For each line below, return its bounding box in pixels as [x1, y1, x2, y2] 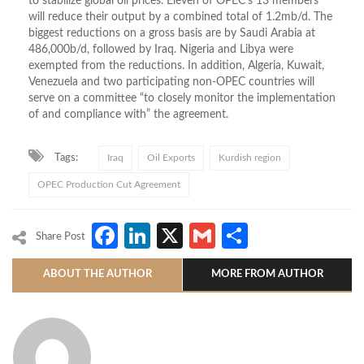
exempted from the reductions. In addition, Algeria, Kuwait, [28, 59, 324, 71]
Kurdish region [219, 152, 281, 162]
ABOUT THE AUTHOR [42, 268, 152, 279]
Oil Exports [147, 152, 195, 162]
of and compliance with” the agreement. [28, 108, 228, 120]
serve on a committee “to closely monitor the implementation [28, 92, 336, 104]
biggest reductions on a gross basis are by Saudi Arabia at [28, 27, 315, 39]
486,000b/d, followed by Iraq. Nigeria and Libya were [28, 43, 293, 55]
